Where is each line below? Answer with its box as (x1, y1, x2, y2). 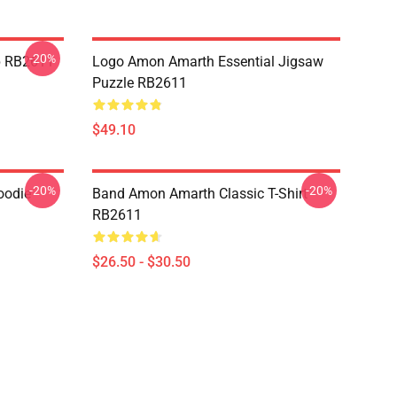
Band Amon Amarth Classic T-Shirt (92, 185, 307, 202)
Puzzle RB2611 (92, 74, 187, 91)
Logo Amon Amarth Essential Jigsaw (92, 53, 323, 70)
